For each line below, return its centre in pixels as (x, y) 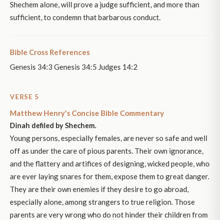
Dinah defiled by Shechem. (53, 126)
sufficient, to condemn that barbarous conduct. (85, 17)
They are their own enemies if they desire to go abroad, (99, 189)
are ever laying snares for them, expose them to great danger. (110, 177)
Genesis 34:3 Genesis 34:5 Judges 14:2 (74, 67)
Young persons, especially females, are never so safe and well (109, 138)
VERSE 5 (25, 97)
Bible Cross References (50, 52)
